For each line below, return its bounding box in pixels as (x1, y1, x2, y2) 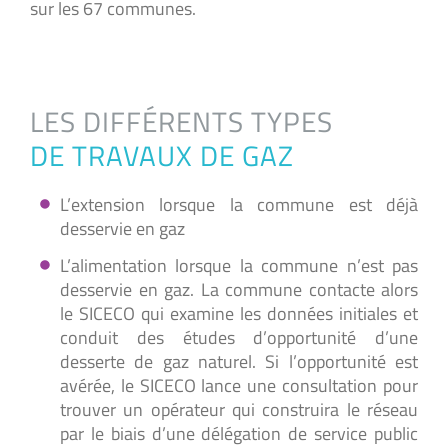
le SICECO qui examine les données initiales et (60, 300, 418, 328)
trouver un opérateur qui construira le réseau (60, 396, 418, 424)
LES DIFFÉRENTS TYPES (30, 100, 333, 144)
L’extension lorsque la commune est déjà (60, 191, 418, 219)
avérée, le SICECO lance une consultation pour (60, 372, 418, 400)
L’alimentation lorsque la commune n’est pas (60, 252, 418, 280)
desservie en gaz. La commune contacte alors (60, 276, 418, 304)
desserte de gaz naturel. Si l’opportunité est (60, 348, 418, 376)
